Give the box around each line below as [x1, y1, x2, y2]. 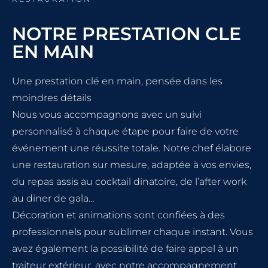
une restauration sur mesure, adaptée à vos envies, [12, 159, 251, 171]
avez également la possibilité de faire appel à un [12, 243, 239, 255]
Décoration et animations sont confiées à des [12, 209, 225, 221]
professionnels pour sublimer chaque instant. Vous [12, 226, 253, 238]
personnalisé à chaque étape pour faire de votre [12, 126, 239, 138]
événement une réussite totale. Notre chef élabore [12, 142, 251, 154]
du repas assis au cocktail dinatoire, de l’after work [12, 176, 246, 188]
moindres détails [12, 92, 92, 104]
